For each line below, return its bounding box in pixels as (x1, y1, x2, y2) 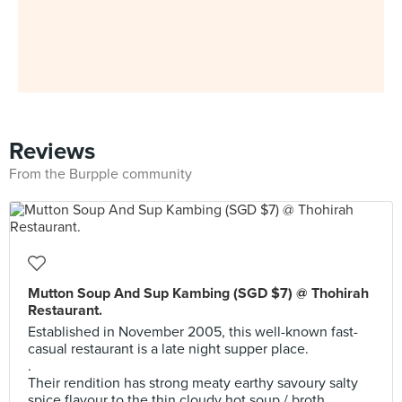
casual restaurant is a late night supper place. (28, 340, 309, 358)
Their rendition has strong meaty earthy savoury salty (28, 374, 358, 392)
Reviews (9, 137, 95, 165)
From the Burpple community (9, 165, 192, 183)
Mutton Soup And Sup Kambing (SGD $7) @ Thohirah (28, 284, 369, 302)
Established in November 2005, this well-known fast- (28, 323, 358, 341)
